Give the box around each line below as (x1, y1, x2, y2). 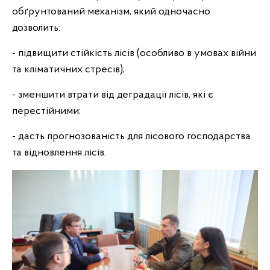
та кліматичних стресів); (12, 64, 125, 75)
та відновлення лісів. (12, 147, 106, 159)
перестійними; (12, 105, 81, 117)
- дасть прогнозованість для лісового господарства (12, 131, 251, 142)
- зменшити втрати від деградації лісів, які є (12, 89, 213, 101)
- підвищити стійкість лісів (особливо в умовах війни (12, 48, 256, 59)
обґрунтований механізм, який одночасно (12, 6, 210, 17)
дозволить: (12, 22, 60, 34)
